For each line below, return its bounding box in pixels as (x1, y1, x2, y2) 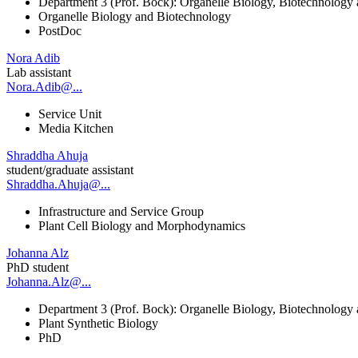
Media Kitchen (38, 121, 113, 135)
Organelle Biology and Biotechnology (38, 9, 231, 23)
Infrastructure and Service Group (38, 204, 204, 218)
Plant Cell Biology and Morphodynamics (38, 218, 245, 233)
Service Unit (38, 106, 101, 121)
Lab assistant (6, 65, 71, 79)
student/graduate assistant (6, 162, 133, 177)
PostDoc (38, 23, 82, 38)
